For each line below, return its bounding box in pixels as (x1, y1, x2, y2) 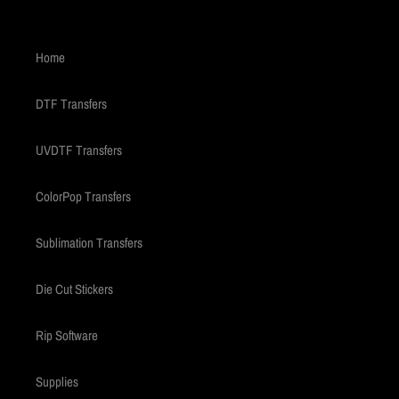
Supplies (36, 372, 78, 392)
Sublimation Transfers (36, 233, 142, 253)
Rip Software (36, 326, 98, 346)
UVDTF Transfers (36, 141, 122, 160)
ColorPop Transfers (36, 187, 131, 207)
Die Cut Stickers (36, 280, 113, 299)
